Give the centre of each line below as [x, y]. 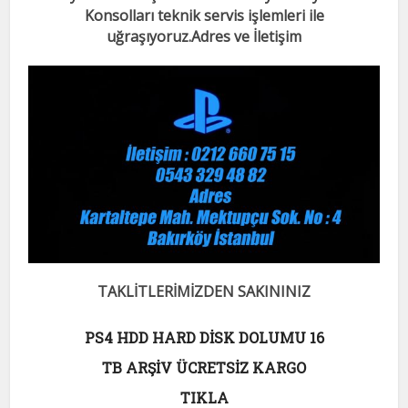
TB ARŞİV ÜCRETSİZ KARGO [204, 367]
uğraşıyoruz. [149, 36]
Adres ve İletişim [246, 36]
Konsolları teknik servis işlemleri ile [204, 15]
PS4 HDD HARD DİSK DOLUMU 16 [204, 337]
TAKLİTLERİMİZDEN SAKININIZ [204, 291]
